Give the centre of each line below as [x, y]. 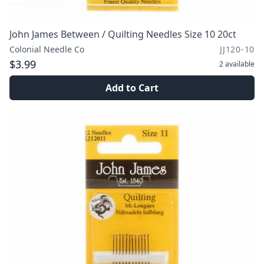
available [240, 64]
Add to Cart [132, 88]
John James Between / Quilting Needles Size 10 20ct [123, 34]
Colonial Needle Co [47, 49]
